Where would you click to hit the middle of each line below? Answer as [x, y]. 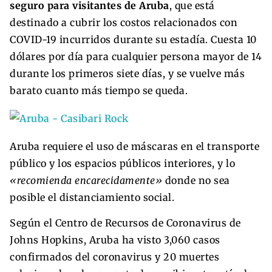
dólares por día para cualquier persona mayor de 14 [136, 56]
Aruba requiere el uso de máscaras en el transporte [134, 146]
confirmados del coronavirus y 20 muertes [114, 257]
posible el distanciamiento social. [92, 197]
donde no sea [197, 180]
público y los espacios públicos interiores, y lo [122, 163]
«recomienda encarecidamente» [87, 180]
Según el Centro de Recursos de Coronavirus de [125, 223]
